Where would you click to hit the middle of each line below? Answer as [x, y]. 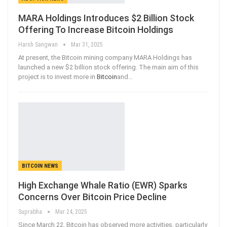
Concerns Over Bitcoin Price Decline [92, 197]
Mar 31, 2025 [87, 45]
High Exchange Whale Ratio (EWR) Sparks [103, 185]
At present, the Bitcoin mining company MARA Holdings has [105, 58]
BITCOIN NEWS [40, 166]
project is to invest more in [58, 77]
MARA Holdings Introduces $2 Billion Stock [106, 18]
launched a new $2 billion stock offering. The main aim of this [108, 67]
